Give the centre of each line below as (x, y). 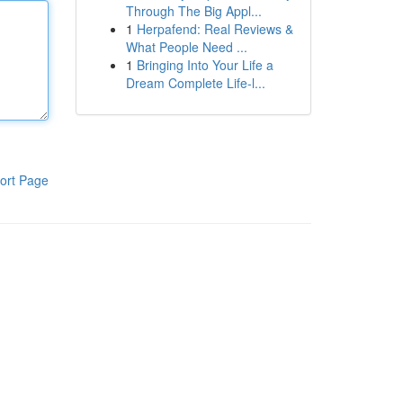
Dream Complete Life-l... (195, 83)
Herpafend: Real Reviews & (215, 29)
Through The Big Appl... (193, 11)
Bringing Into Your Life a (205, 65)
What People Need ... (186, 47)
